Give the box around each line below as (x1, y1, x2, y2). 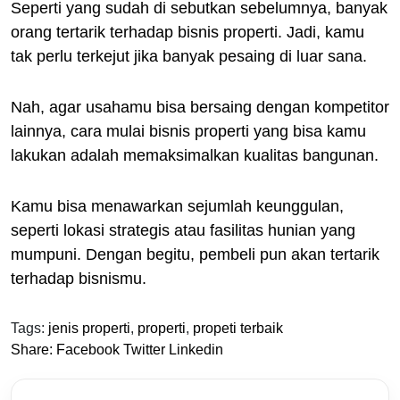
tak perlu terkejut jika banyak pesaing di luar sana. (11, 46, 367, 65)
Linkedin (169, 341, 223, 357)
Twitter (123, 341, 165, 357)
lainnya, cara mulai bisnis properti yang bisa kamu (11, 121, 366, 140)
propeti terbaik (193, 320, 283, 336)
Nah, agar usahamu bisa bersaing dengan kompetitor (11, 97, 389, 116)
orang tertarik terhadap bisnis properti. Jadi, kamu (11, 22, 364, 41)
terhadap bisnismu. (11, 269, 146, 287)
